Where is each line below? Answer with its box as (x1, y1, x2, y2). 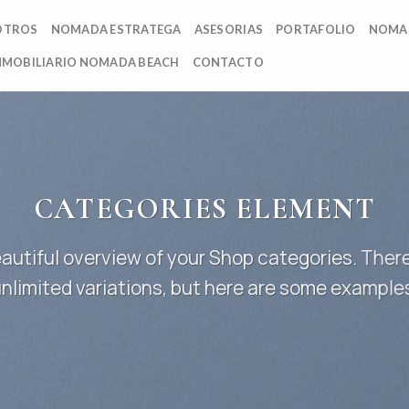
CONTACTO (192, 55, 264, 69)
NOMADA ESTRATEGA (50, 22, 182, 37)
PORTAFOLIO (276, 22, 356, 37)
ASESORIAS (194, 22, 264, 37)
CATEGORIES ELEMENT (33, 191, 376, 227)
